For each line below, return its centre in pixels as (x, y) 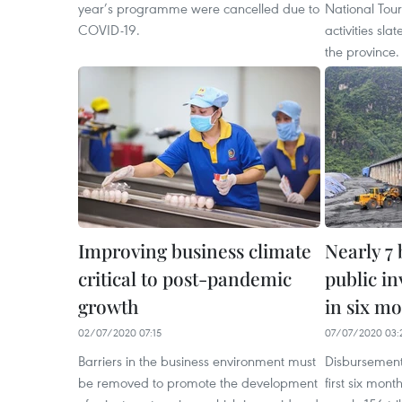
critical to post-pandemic (185, 279)
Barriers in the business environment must (197, 361)
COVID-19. (109, 30)
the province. (362, 52)
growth (109, 306)
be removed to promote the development (198, 383)
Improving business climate (195, 251)
